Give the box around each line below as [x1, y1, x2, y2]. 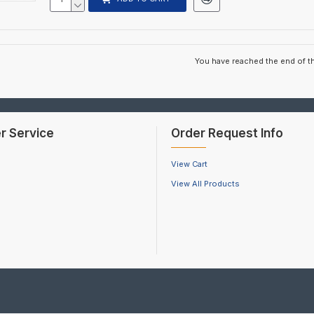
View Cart [171, 159, 207, 169]
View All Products [171, 179, 240, 189]
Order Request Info [171, 126, 283, 140]
